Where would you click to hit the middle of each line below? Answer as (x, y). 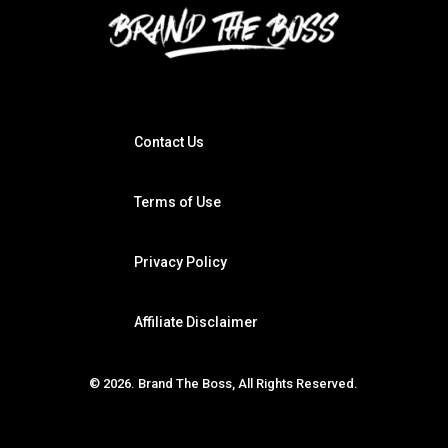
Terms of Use (178, 201)
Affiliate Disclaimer (196, 321)
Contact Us (169, 141)
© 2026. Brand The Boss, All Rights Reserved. (224, 383)
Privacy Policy (181, 261)
